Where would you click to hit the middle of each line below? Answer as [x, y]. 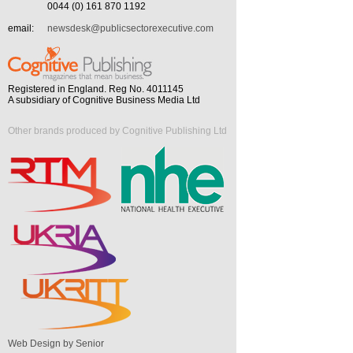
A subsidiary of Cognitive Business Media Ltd [104, 100]
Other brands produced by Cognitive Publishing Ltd [117, 130]
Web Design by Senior [56, 343]
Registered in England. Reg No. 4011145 [96, 89]
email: [21, 28]
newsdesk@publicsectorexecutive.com [130, 28]
